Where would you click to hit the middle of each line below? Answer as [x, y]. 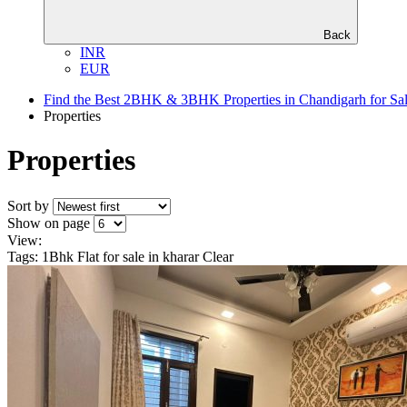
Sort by [28, 205]
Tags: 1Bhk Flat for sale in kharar [105, 256]
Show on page [49, 223]
